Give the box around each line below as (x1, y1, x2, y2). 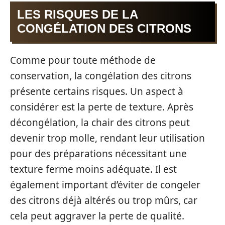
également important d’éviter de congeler (10, 178, 200, 192)
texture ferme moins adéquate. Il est (10, 163, 177, 176)
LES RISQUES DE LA (17, 7, 138, 21)
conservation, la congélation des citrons (10, 69, 191, 83)
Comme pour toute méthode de (10, 54, 156, 67)
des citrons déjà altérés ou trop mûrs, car (10, 194, 197, 207)
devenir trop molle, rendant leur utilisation (10, 132, 205, 145)
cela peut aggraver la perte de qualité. (10, 209, 184, 223)
